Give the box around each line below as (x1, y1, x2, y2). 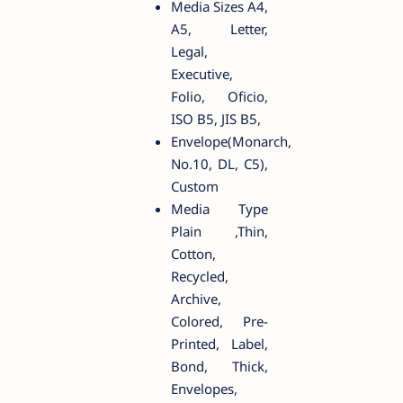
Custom (171, 177, 219, 196)
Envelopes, (171, 380, 237, 399)
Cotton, (171, 245, 216, 264)
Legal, (171, 42, 208, 61)
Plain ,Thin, (171, 222, 268, 241)
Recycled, (171, 267, 228, 286)
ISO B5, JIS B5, (171, 110, 261, 129)
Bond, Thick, (171, 357, 268, 376)
